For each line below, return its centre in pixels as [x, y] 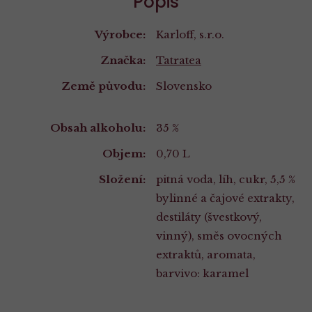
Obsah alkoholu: [98, 127]
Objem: [124, 153]
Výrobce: [120, 35]
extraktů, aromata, [206, 254]
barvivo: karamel [202, 273]
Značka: [123, 61]
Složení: [122, 179]
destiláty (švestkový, [209, 217]
